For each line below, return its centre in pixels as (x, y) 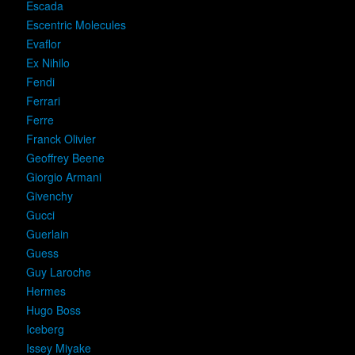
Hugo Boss (53, 310)
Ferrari (43, 101)
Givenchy (50, 196)
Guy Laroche (59, 272)
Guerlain (48, 234)
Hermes (46, 291)
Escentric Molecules (76, 25)
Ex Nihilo (48, 63)
